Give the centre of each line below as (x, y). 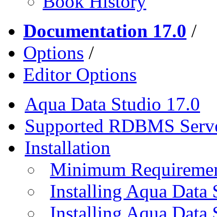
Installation (68, 147)
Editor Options (80, 74)
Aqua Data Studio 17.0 (112, 104)
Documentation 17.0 (105, 31)
